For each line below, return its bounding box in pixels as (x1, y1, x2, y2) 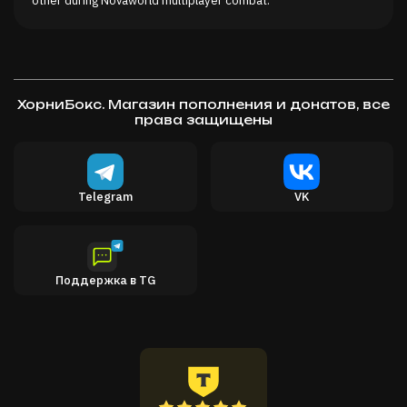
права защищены (134, 113, 273, 127)
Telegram (77, 189, 133, 204)
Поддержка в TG (55, 273, 155, 288)
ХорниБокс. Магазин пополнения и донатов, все (17, 97, 390, 112)
